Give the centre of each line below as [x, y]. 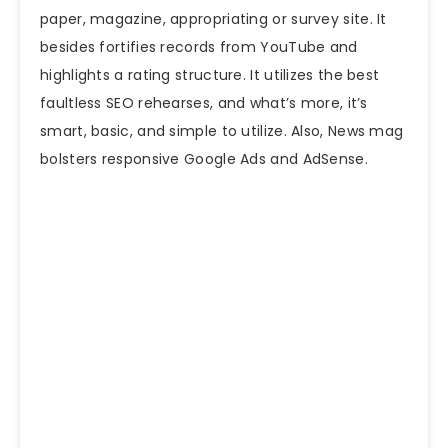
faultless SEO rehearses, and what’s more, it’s [204, 103]
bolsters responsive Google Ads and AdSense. [204, 159]
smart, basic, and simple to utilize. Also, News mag [222, 131]
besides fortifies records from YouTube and [199, 47]
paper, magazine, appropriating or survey [192, 19]
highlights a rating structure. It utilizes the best [210, 75]
